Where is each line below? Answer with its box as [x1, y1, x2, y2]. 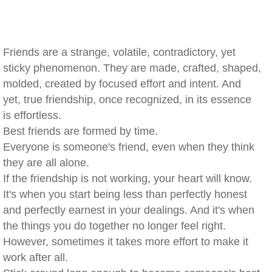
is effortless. [3, 109, 61, 121]
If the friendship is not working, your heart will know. [3, 172, 252, 185]
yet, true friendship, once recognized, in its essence [3, 93, 251, 106]
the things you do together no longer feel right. [3, 220, 226, 232]
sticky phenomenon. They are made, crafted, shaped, [3, 62, 261, 74]
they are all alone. [3, 157, 89, 169]
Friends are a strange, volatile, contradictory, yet [3, 46, 236, 58]
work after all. [3, 251, 68, 263]
